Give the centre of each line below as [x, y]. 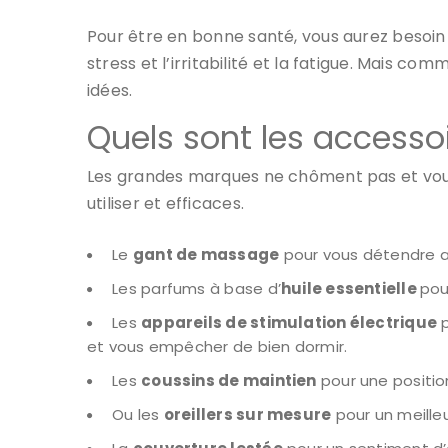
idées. [112, 91]
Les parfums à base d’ [196, 289]
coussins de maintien [229, 381]
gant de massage [206, 255]
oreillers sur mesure [247, 415]
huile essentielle [350, 289]
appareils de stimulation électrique [289, 323]
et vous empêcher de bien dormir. [217, 347]
